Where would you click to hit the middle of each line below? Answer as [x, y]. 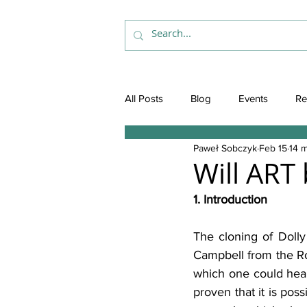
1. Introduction [230, 199]
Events [253, 98]
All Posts [144, 98]
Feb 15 [273, 148]
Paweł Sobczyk [225, 148]
